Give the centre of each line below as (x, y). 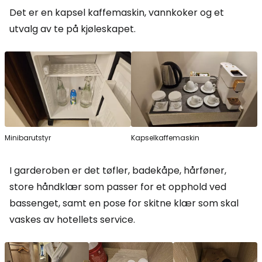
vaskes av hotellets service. (72, 220)
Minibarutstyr (28, 138)
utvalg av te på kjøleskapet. (73, 29)
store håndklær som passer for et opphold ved (118, 187)
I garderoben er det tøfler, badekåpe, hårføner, (118, 171)
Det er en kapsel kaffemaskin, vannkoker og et (117, 12)
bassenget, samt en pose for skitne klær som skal (124, 204)
